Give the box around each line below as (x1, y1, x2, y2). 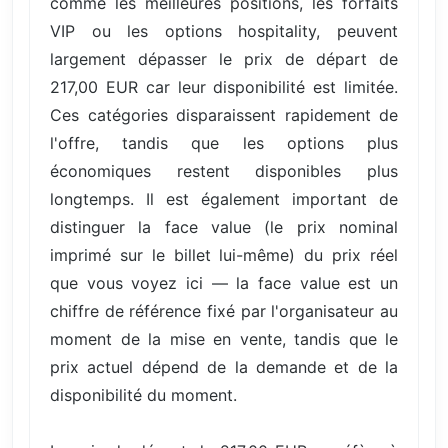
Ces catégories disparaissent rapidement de (50, 104, 398, 125)
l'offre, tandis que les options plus (50, 132, 398, 153)
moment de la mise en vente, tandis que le (50, 328, 398, 349)
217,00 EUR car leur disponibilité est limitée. (50, 76, 398, 97)
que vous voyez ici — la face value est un (50, 272, 398, 293)
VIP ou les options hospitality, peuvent (50, 20, 398, 41)
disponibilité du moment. (50, 384, 237, 405)
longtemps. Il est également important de (50, 188, 398, 209)
